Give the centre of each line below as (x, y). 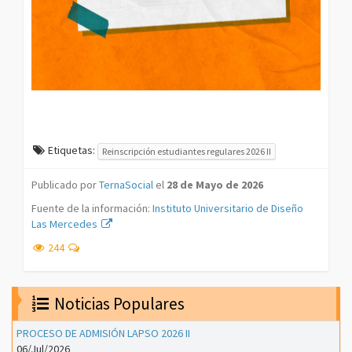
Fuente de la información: (92, 208)
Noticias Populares (118, 303)
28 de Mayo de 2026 (215, 184)
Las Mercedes (66, 224)
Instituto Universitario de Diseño (228, 208)
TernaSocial (126, 184)
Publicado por (65, 184)
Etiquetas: (71, 150)
